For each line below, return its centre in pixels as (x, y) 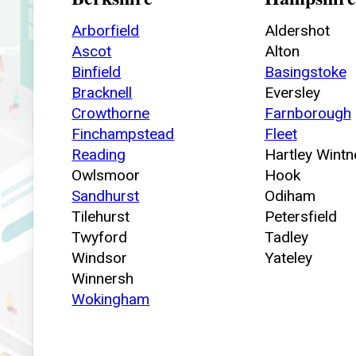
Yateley (288, 257)
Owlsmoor (106, 175)
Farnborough (308, 113)
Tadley (286, 237)
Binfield (97, 72)
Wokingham (111, 299)
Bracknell (102, 92)
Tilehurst (101, 216)
